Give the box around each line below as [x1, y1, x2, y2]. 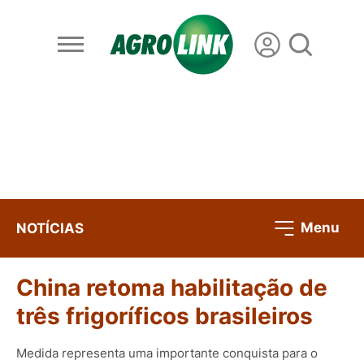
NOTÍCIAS [16, 219, 84, 236]
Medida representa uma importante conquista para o [16, 344, 318, 361]
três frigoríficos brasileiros [16, 302, 313, 331]
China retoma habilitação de [16, 274, 327, 302]
